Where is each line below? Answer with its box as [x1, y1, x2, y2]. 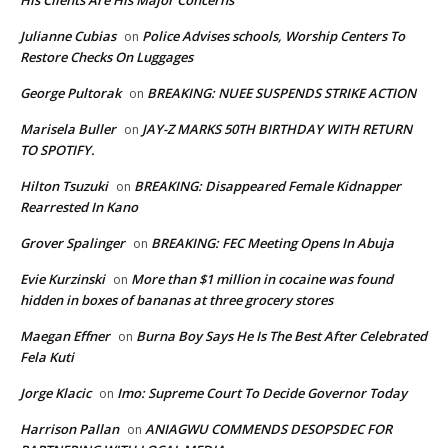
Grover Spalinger [20, 234, 125, 253]
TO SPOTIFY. [20, 141, 95, 160]
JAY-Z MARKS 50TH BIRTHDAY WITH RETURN [142, 120, 412, 139]
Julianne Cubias [20, 27, 116, 46]
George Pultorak [20, 84, 121, 103]
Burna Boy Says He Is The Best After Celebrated [136, 327, 427, 346]
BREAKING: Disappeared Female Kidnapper [134, 177, 401, 196]
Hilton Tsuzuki [20, 177, 108, 196]
